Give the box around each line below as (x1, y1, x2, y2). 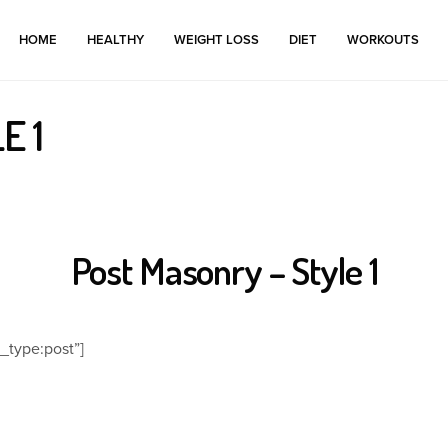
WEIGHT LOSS (174, 31, 260, 48)
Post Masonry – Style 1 (70, 245, 378, 294)
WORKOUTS (347, 31, 420, 48)
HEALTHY (87, 31, 145, 48)
